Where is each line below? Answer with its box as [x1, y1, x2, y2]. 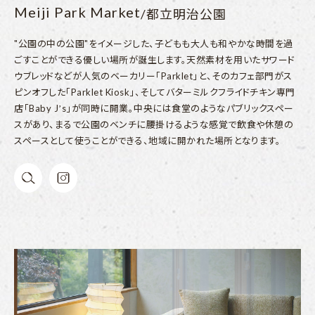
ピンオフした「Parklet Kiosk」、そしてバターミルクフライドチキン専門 [14, 86, 295, 98]
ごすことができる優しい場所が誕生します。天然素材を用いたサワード [14, 53, 295, 65]
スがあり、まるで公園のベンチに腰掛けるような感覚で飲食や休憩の [14, 118, 294, 130]
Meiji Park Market [14, 4, 141, 20]
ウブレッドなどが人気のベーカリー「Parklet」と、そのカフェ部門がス [14, 70, 292, 82]
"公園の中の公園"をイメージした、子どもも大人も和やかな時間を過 [14, 37, 293, 49]
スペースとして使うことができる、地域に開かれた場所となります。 [14, 134, 281, 146]
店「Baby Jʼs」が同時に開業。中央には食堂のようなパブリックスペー [14, 102, 294, 114]
